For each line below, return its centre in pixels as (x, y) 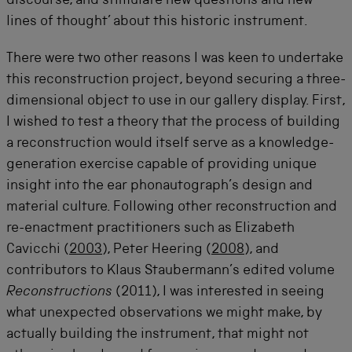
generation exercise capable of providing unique (161, 165)
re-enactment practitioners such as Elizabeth (150, 229)
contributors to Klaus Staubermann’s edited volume (170, 271)
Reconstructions (59, 293)
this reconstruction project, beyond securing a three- (176, 81)
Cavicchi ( (38, 250)
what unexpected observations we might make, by (164, 314)
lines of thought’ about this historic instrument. (157, 22)
